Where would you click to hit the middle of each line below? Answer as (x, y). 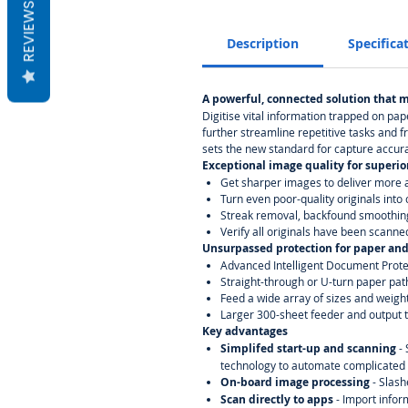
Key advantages (245, 331)
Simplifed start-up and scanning (310, 348)
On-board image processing (296, 382)
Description (263, 43)
